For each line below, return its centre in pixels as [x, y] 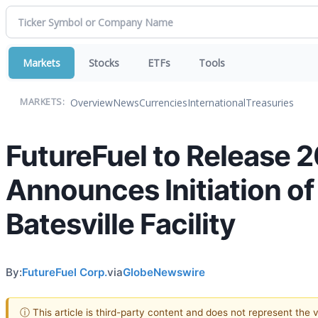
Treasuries [270, 102]
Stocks [104, 63]
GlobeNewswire [164, 272]
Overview [92, 102]
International [216, 102]
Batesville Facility [120, 224]
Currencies [163, 102]
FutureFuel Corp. [65, 272]
